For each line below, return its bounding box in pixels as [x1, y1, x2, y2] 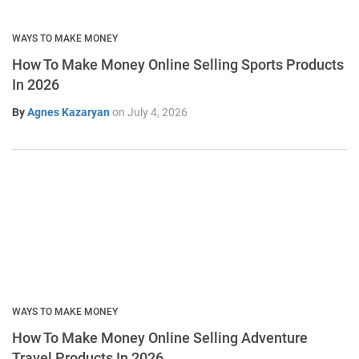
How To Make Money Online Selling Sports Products [12, 56, 344, 74]
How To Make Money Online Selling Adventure [12, 329, 308, 347]
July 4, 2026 [127, 106, 188, 119]
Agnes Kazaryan [27, 106, 110, 119]
